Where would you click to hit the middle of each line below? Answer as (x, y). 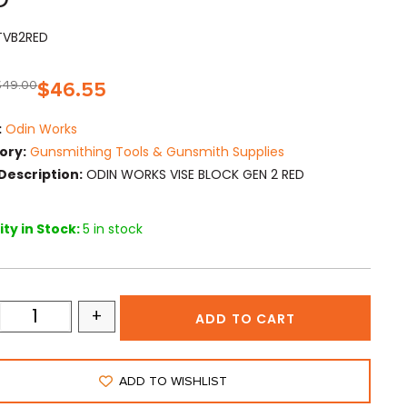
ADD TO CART (246, 319)
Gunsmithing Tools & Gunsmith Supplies (158, 152)
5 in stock (113, 229)
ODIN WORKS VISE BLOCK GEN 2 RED (194, 175)
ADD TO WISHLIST (174, 382)
